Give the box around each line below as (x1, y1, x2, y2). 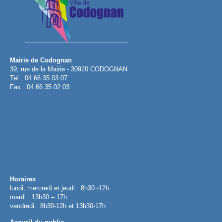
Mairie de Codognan (10, 56, 72, 64)
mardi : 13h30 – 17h (10, 193, 67, 201)
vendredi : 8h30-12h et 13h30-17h (10, 202, 106, 210)
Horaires (10, 175, 36, 183)
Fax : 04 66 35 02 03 (10, 83, 69, 91)
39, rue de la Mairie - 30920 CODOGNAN (10, 65, 127, 73)
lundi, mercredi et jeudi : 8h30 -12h (10, 184, 109, 192)
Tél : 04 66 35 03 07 (10, 74, 67, 82)
